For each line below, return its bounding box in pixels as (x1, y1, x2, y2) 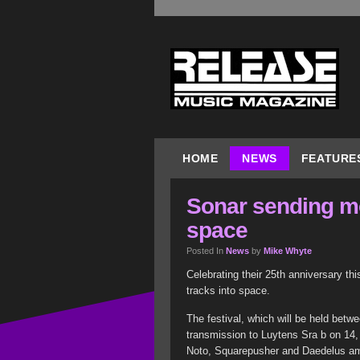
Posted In (186, 246, 226, 256)
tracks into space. (186, 284, 270, 297)
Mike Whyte (264, 246, 312, 256)
